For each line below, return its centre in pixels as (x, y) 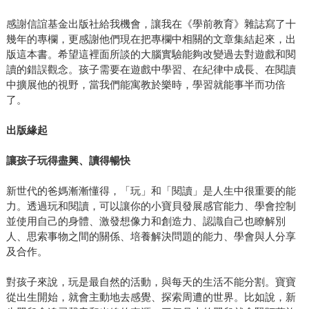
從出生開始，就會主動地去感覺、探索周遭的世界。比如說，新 (151, 297)
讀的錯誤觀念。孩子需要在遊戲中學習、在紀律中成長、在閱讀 (151, 70)
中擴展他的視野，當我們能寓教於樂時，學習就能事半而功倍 (146, 85)
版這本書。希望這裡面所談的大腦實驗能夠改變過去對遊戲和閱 (151, 54)
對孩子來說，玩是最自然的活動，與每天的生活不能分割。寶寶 (151, 282)
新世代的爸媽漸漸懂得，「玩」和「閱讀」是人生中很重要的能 (151, 191)
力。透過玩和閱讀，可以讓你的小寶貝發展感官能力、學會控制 (151, 206)
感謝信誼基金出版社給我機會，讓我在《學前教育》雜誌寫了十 (151, 24)
